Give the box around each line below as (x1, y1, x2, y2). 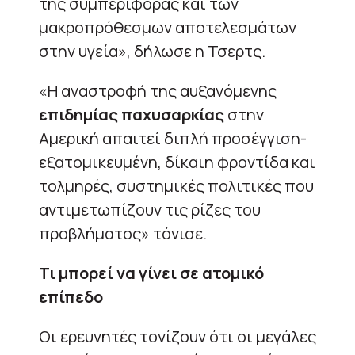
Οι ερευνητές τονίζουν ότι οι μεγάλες (39, 325, 316, 347)
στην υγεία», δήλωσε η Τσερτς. (39, 40, 265, 62)
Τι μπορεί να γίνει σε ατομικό (39, 261, 264, 284)
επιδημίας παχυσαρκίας (39, 103, 227, 125)
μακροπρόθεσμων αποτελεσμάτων (39, 16, 296, 38)
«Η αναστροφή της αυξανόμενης (39, 79, 277, 101)
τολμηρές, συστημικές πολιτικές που (39, 174, 314, 197)
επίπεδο (39, 285, 103, 307)
